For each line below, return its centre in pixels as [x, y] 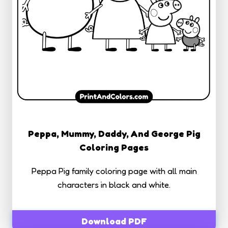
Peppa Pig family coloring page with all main [114, 170]
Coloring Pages [114, 147]
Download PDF [114, 221]
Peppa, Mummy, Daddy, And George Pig [114, 133]
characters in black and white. [114, 184]
